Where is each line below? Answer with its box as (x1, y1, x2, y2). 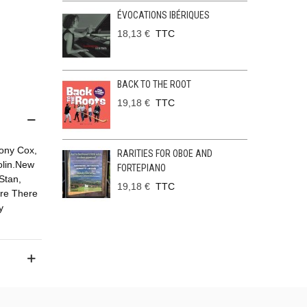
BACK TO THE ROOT (116, 79, 191, 90)
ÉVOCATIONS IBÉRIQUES (116, 10, 210, 21)
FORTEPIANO (116, 162, 166, 173)
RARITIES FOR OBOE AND (116, 148, 212, 159)
